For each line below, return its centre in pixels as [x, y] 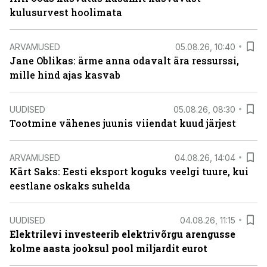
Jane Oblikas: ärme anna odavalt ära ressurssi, [124, 60]
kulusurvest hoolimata [66, 12]
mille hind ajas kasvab [65, 75]
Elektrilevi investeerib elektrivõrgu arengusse [122, 234]
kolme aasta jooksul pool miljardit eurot [108, 248]
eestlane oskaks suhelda [70, 186]
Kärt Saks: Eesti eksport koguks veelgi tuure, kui [129, 171]
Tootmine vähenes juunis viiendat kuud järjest [123, 123]
